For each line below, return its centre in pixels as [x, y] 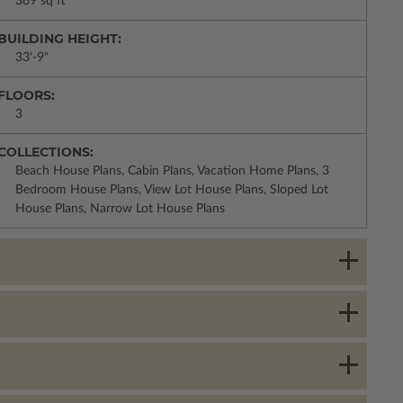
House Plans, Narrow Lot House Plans [120, 209]
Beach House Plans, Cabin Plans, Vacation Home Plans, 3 [172, 171]
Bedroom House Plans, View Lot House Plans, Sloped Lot [172, 190]
